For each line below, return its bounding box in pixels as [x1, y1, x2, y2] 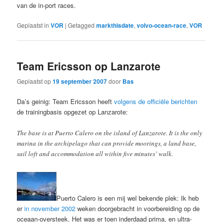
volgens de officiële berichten [114, 97, 198, 107]
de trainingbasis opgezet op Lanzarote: [17, 107, 128, 117]
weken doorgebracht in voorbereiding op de [75, 203, 200, 213]
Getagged [68, 20, 95, 29]
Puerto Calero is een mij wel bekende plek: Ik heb [56, 193, 199, 203]
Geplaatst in [17, 20, 50, 29]
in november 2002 [24, 203, 76, 213]
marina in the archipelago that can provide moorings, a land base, [17, 138, 197, 148]
